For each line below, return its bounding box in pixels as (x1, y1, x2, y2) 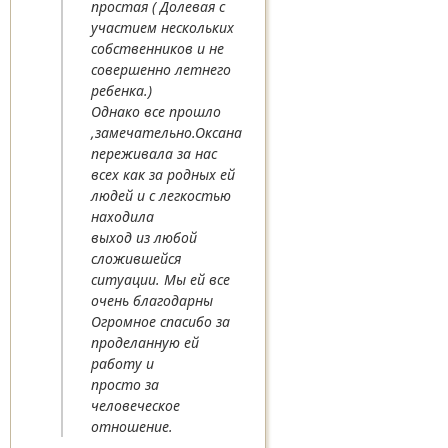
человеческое (91, 396, 181, 416)
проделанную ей (91, 333, 200, 353)
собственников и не (91, 39, 225, 59)
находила (91, 207, 155, 227)
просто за (91, 375, 160, 395)
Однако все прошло (91, 102, 222, 122)
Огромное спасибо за (91, 312, 231, 332)
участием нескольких (91, 18, 235, 38)
